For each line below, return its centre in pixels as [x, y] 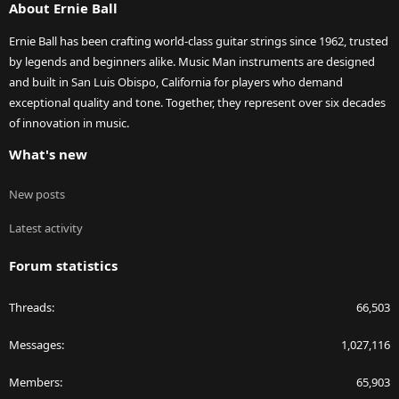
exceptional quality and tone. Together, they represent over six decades [197, 103]
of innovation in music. [69, 123]
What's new [48, 155]
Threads [30, 308]
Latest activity [46, 228]
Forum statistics [63, 266]
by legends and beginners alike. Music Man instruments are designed [192, 62]
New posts [37, 195]
